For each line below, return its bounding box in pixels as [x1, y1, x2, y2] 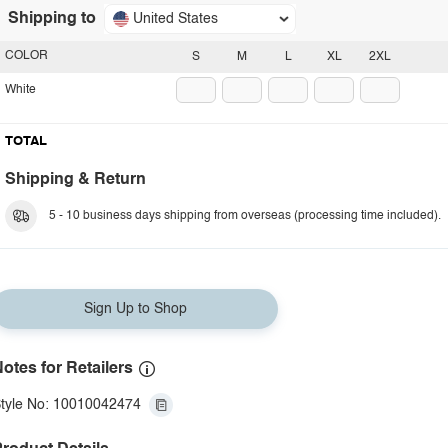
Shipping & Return [5, 172, 146, 188]
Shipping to [8, 11, 96, 27]
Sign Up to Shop [83, 302, 187, 316]
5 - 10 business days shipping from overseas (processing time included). [49, 210, 441, 222]
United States [133, 12, 218, 26]
